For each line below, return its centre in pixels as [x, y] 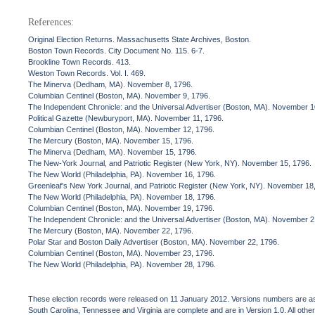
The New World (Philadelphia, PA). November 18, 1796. [122, 197]
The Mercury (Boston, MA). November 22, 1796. [111, 231]
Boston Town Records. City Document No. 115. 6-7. [117, 51]
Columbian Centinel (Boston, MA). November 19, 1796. [122, 208]
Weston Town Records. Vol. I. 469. [87, 73]
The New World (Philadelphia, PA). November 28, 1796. [122, 264]
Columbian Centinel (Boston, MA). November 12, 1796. [122, 129]
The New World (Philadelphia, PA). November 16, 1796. [122, 174]
